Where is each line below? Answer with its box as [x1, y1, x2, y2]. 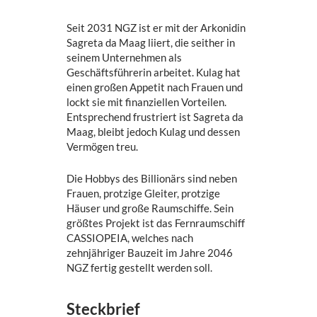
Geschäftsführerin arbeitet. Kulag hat [67, 65, 241, 79]
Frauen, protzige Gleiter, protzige [67, 186, 221, 200]
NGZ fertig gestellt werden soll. [67, 260, 213, 274]
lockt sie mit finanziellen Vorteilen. [67, 95, 227, 108]
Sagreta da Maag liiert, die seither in [67, 35, 236, 49]
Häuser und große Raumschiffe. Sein [67, 201, 234, 214]
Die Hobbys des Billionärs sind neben [67, 171, 238, 185]
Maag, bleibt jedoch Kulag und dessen [67, 125, 241, 138]
